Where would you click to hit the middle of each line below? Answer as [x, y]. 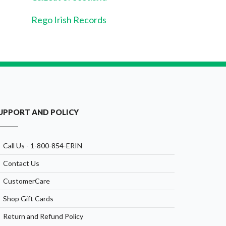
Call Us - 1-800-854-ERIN [43, 146]
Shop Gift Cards [28, 199]
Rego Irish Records [69, 20]
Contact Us [21, 163]
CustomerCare [26, 181]
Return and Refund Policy [43, 216]
